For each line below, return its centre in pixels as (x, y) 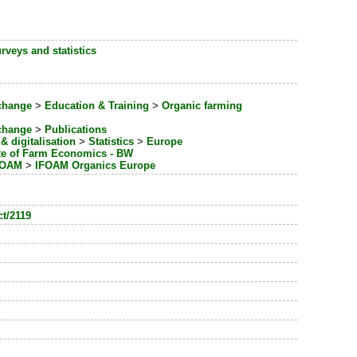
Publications (76, 130)
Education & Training (97, 106)
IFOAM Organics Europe (96, 166)
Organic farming (202, 106)
